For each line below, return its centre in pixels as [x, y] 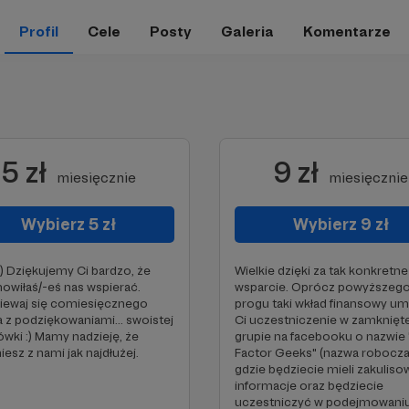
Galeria [247, 31]
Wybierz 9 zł [341, 224]
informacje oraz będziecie [309, 385]
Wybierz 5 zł [68, 224]
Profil [38, 31]
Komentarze [346, 31]
